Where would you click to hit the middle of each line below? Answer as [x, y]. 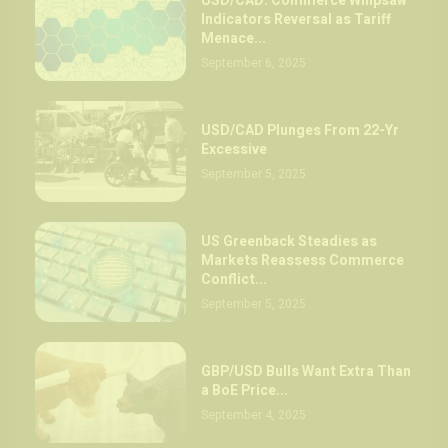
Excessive [234, 149]
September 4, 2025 [254, 415]
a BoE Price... [245, 391]
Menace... [234, 38]
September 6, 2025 [254, 62]
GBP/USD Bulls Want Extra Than [306, 372]
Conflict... [234, 280]
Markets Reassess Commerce [303, 261]
